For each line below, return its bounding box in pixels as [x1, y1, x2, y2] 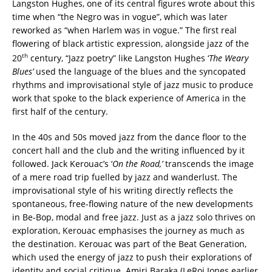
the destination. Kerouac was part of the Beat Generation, [12, 237, 246, 250]
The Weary [209, 52, 248, 64]
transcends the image [163, 157, 254, 169]
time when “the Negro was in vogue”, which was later [12, 11, 228, 23]
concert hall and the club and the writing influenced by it [12, 144, 245, 156]
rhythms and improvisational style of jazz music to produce [12, 78, 253, 90]
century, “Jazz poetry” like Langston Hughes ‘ [28, 52, 209, 64]
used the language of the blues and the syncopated [33, 65, 246, 77]
